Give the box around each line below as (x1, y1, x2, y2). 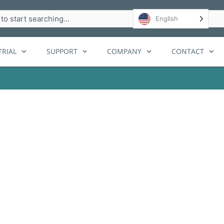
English (155, 14, 178, 22)
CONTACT (171, 46, 204, 56)
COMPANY (107, 46, 142, 56)
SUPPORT (46, 46, 77, 56)
